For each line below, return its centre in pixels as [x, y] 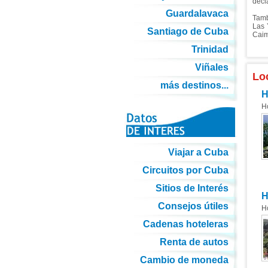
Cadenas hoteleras [185, 224]
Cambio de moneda [184, 260]
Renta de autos [194, 242]
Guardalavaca [197, 13]
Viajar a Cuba [198, 152]
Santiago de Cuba [188, 31]
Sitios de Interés [192, 188]
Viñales [211, 67]
